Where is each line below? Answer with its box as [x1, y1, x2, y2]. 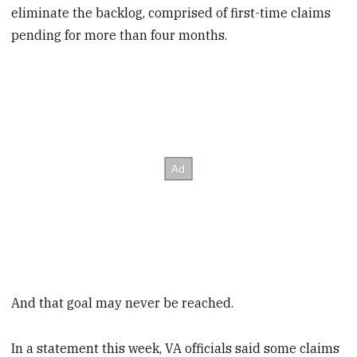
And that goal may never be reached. [11, 294, 234, 311]
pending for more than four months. [11, 27, 228, 44]
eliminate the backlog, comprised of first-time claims [11, 5, 331, 22]
